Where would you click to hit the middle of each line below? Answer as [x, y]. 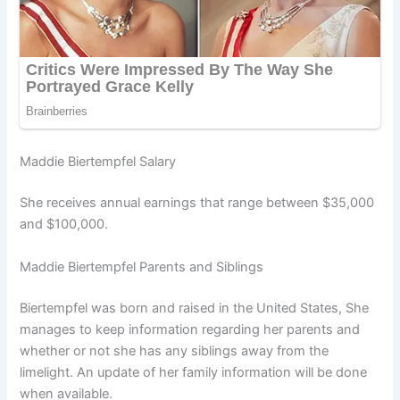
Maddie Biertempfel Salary [98, 162]
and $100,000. [64, 225]
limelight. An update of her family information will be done [194, 372]
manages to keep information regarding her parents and [190, 329]
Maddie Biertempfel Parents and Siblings [142, 267]
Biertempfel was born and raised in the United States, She [195, 308]
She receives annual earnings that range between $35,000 [197, 203]
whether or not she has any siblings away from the [175, 350]
